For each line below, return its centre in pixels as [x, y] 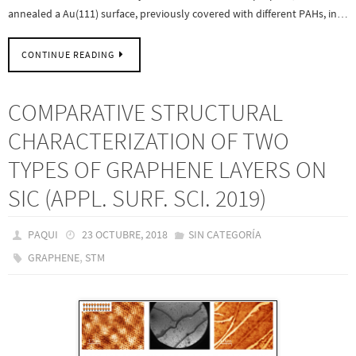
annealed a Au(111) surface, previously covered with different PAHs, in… [178, 14]
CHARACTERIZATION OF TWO [149, 140]
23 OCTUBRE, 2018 [124, 234]
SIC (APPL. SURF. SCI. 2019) [137, 197]
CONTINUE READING [68, 54]
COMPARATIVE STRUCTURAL [145, 112]
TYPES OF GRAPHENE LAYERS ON [167, 169]
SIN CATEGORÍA [224, 234]
